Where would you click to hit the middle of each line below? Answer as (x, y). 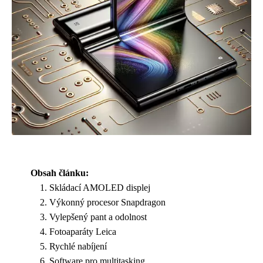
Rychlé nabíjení (78, 246)
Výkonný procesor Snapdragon (107, 202)
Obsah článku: (60, 173)
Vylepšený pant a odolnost (98, 217)
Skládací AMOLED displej (100, 188)
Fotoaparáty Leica (83, 232)
